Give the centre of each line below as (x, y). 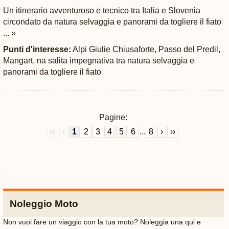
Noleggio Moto (44, 203)
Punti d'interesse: (37, 49)
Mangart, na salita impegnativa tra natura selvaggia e (98, 61)
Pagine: (113, 117)
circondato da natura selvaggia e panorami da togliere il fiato (112, 22)
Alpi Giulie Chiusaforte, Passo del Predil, (145, 49)
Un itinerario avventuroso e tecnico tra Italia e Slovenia (101, 10)
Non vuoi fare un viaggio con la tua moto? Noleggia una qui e (102, 222)
